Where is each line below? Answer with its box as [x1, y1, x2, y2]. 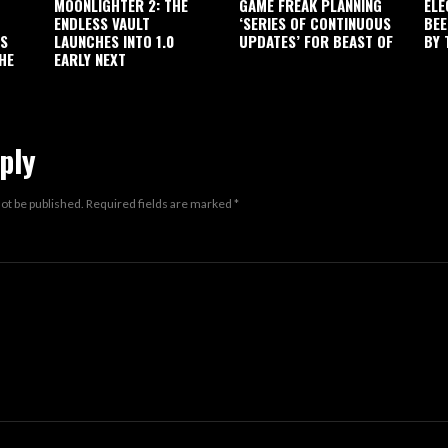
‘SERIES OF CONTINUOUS [239, 12, 391, 34]
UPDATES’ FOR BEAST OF [239, 30, 393, 52]
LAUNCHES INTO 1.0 [54, 30, 174, 52]
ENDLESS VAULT [54, 12, 150, 34]
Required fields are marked [86, 196, 234, 211]
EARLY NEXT [54, 48, 126, 70]
